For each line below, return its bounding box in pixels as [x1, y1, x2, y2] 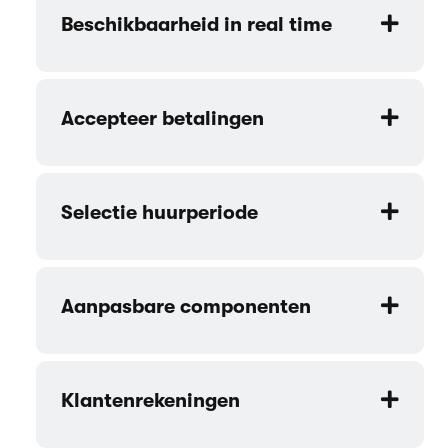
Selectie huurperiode [61, 201, 258, 225]
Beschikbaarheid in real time [61, 13, 332, 37]
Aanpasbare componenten [61, 295, 311, 319]
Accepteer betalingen [61, 107, 264, 131]
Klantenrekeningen [61, 389, 240, 413]
